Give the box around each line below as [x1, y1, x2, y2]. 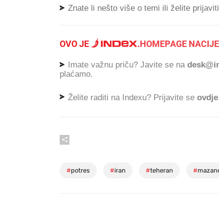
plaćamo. [60, 69, 93, 79]
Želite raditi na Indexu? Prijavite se [66, 92, 197, 102]
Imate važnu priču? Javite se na [66, 60, 187, 69]
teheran [150, 167, 173, 175]
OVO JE [60, 39, 91, 49]
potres [71, 167, 90, 175]
